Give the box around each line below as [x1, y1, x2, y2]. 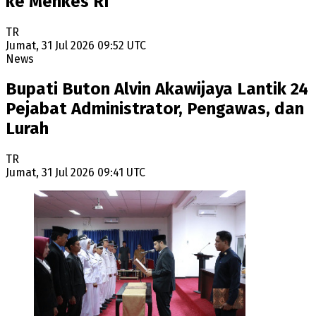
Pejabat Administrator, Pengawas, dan [6, 99, 304, 119]
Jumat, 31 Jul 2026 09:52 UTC [6, 38, 146, 52]
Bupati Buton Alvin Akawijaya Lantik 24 [6, 79, 308, 99]
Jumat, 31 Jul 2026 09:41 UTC [6, 166, 145, 180]
